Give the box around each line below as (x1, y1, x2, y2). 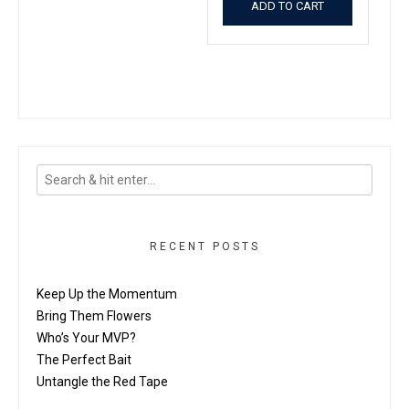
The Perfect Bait (37, 351, 131, 367)
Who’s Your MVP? (37, 330, 136, 345)
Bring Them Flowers (37, 308, 152, 323)
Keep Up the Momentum (37, 286, 177, 301)
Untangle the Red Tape (37, 373, 168, 389)
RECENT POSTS (149, 239, 260, 253)
